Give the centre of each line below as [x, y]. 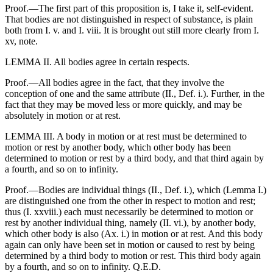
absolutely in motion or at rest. [63, 116]
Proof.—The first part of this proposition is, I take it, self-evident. [129, 9]
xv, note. [21, 41]
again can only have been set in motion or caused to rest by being [130, 245]
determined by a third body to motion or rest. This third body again [133, 256]
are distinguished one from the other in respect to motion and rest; [130, 201]
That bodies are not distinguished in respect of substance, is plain [129, 19]
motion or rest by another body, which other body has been [118, 147]
